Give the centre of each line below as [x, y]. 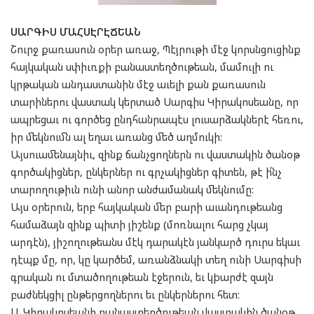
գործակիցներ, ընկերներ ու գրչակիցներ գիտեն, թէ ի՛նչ [146, 172]
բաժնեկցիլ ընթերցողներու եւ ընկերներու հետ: [125, 295]
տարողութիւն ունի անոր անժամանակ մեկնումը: [132, 190]
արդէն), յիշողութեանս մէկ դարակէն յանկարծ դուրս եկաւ [155, 242]
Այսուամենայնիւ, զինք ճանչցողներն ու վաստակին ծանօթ [155, 155]
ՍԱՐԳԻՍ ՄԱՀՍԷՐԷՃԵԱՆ [76, 32]
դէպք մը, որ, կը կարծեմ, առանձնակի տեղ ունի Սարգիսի [156, 260]
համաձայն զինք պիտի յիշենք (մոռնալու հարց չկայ [139, 225]
